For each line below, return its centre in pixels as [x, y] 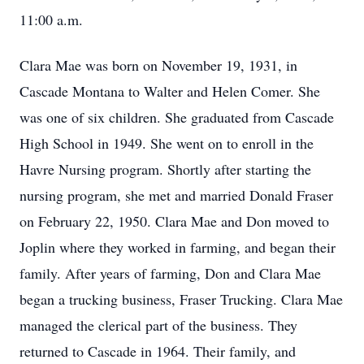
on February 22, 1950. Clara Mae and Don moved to [174, 221]
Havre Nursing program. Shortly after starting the [165, 169]
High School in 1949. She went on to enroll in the [167, 143]
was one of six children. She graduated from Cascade [177, 117]
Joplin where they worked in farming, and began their [178, 247]
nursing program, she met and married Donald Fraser [176, 195]
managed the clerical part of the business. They [158, 325]
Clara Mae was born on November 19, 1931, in [158, 65]
